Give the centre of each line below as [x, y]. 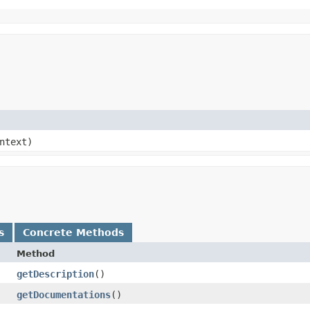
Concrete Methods [73, 232]
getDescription [55, 274]
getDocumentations [64, 294]
